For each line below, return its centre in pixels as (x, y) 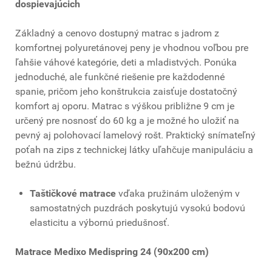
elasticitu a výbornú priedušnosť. (100, 223)
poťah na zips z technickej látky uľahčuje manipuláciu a (134, 150)
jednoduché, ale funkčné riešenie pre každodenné (120, 77)
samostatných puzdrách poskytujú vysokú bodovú (138, 208)
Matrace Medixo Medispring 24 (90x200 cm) (112, 252)
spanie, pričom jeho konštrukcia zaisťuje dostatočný (126, 92)
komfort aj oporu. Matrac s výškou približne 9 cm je (125, 106)
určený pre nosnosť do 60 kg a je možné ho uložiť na (127, 121)
